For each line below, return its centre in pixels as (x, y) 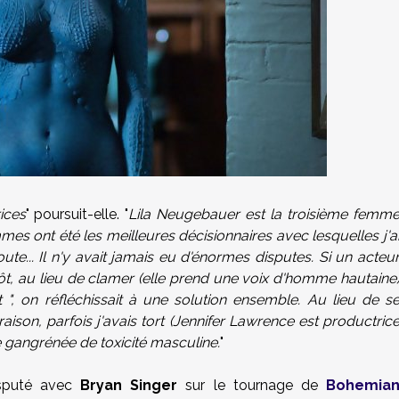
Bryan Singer (125, 385)
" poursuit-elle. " (77, 214)
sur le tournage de (252, 385)
